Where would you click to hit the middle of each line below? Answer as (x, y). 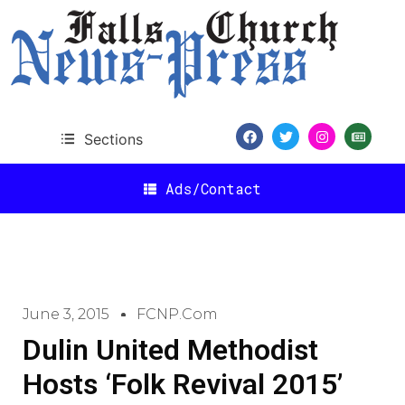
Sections (113, 139)
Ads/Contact (213, 188)
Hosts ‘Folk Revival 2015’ (183, 384)
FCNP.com (177, 314)
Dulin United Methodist (170, 350)
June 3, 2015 (66, 314)
